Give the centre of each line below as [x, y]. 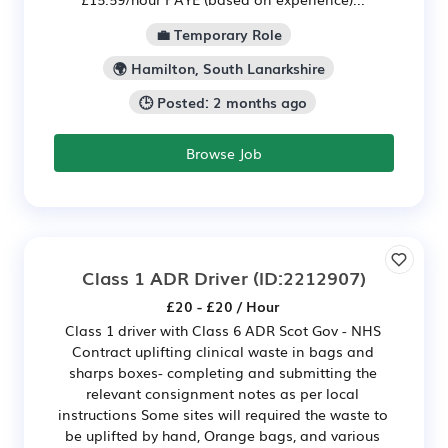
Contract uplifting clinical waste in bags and [222, 350]
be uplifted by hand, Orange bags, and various [222, 434]
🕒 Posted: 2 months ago [222, 102]
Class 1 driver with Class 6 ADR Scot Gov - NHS [222, 329]
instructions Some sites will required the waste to [222, 413]
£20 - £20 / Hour [222, 305]
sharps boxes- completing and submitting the [222, 371]
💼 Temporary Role [218, 34]
